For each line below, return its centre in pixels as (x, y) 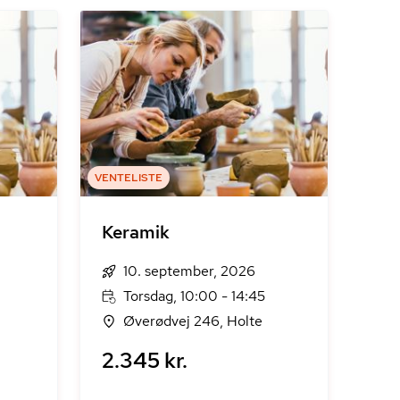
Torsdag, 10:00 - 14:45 (195, 296)
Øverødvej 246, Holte (193, 321)
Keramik (136, 232)
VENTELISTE (129, 178)
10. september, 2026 (190, 271)
